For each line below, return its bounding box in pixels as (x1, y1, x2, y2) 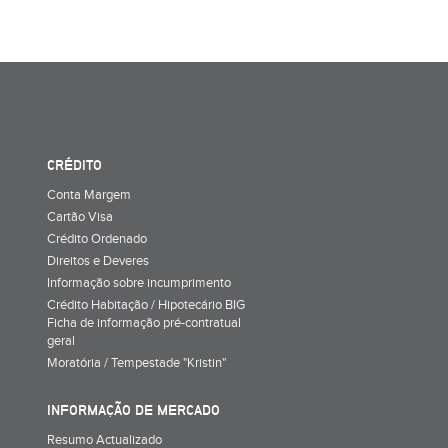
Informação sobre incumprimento (47, 274, 231, 291)
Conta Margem (47, 186, 131, 203)
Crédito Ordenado (47, 230, 147, 247)
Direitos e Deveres (47, 252, 149, 269)
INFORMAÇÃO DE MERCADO (47, 401, 220, 418)
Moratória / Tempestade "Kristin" (47, 354, 226, 371)
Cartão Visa (47, 208, 113, 225)
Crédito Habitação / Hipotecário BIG (47, 296, 245, 313)
